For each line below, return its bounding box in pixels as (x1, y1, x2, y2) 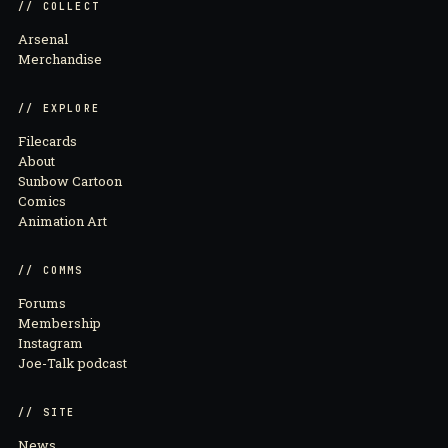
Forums (18, 293, 66, 312)
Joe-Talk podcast (18, 353, 127, 372)
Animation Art (18, 211, 107, 230)
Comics (18, 191, 66, 210)
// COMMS (18, 263, 84, 277)
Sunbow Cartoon (18, 171, 122, 190)
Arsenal (18, 29, 68, 48)
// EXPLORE (18, 101, 100, 115)
